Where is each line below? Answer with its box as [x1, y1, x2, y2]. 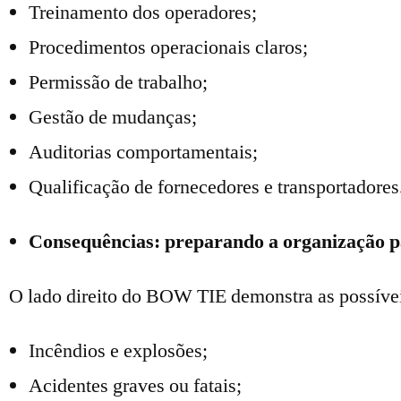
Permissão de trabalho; [29, 70, 208, 95]
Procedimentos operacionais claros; [29, 35, 308, 60]
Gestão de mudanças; [29, 105, 197, 130]
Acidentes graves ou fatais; [29, 373, 242, 398]
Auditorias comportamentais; [29, 140, 258, 165]
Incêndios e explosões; [29, 338, 208, 363]
